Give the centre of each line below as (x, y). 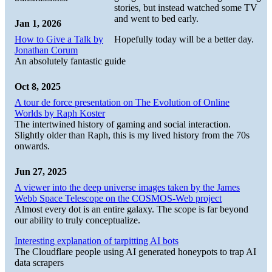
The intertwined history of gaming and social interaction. (123, 124)
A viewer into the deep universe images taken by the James (127, 187)
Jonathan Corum (46, 50)
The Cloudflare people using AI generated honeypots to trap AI (135, 251)
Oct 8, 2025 (38, 86)
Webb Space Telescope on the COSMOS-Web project (118, 198)
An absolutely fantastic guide (70, 61)
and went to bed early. (156, 19)
